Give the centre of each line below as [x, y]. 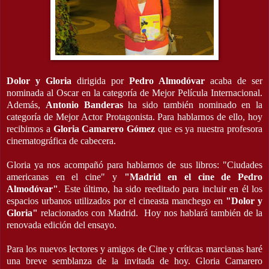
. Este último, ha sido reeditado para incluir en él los [160, 189]
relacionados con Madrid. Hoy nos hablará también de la [150, 213]
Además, [26, 104]
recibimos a [29, 128]
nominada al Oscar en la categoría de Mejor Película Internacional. [134, 92]
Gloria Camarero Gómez [104, 128]
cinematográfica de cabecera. [61, 141]
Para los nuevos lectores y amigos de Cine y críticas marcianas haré [134, 249]
